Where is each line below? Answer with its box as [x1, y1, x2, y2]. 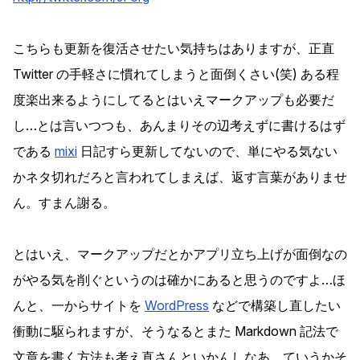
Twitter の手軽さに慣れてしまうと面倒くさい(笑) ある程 [13, 66, 339, 83]
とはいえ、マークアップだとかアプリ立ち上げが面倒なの [13, 246, 347, 263]
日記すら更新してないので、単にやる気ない [77, 143, 337, 160]
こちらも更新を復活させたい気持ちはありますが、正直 [13, 40, 334, 57]
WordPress [145, 297, 209, 314]
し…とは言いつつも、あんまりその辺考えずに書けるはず [13, 117, 346, 134]
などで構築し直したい [209, 297, 341, 314]
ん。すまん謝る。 [13, 194, 116, 211]
